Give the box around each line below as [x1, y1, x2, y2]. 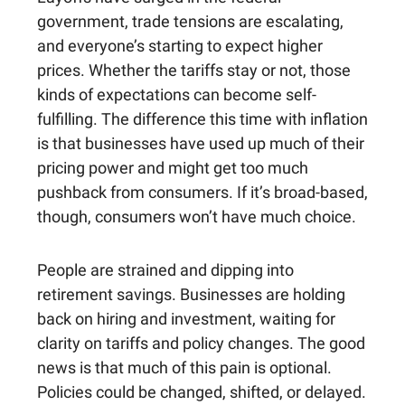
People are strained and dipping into [37, 260, 294, 280]
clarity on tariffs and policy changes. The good [37, 334, 365, 353]
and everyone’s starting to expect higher [37, 36, 323, 56]
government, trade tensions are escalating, [37, 12, 344, 32]
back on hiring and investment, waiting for [37, 309, 335, 329]
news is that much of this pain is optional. [37, 358, 332, 378]
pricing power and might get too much [37, 158, 308, 178]
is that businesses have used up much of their [37, 134, 364, 154]
